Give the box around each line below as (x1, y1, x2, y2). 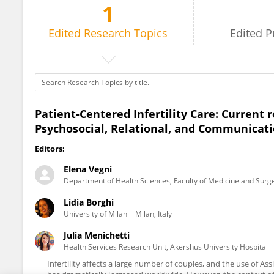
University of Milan (64, 209, 127, 219)
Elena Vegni (64, 163, 112, 175)
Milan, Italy (135, 209, 172, 219)
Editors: (35, 143, 65, 154)
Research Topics (84, 26, 168, 40)
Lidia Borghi (64, 196, 114, 208)
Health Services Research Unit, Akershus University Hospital (64, 242, 268, 252)
